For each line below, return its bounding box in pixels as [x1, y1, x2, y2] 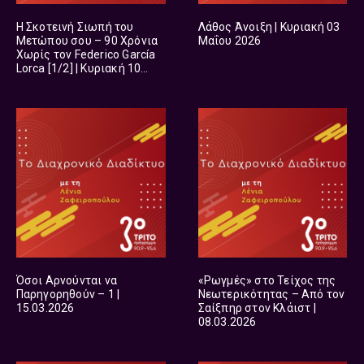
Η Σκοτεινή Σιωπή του [15, 19, 134, 33]
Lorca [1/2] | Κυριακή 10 [15, 61, 141, 75]
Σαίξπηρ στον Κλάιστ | [197, 301, 316, 314]
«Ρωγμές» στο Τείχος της [197, 273, 336, 287]
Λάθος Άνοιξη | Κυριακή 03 [197, 19, 340, 33]
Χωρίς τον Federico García [15, 47, 156, 61]
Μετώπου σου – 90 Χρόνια [15, 33, 158, 47]
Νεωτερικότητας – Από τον [197, 287, 345, 301]
